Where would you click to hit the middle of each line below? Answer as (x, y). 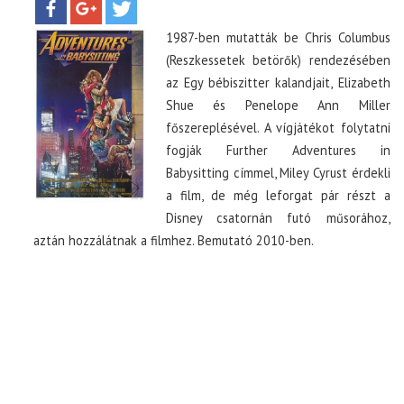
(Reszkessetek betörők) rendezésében (278, 60)
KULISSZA (81, 94)
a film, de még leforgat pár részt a (278, 195)
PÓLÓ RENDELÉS (97, 195)
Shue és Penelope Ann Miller (278, 105)
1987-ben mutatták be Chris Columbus (278, 37)
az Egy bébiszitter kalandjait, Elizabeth (278, 83)
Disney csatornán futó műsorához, (278, 218)
